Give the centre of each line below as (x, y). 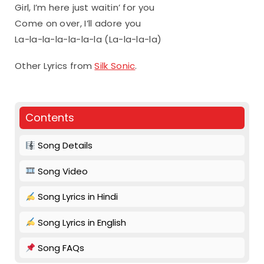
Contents (50, 117)
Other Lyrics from (55, 65)
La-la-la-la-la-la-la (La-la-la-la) (88, 39)
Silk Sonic (115, 65)
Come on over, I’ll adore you (78, 23)
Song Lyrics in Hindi (77, 197)
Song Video (62, 171)
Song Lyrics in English (81, 222)
